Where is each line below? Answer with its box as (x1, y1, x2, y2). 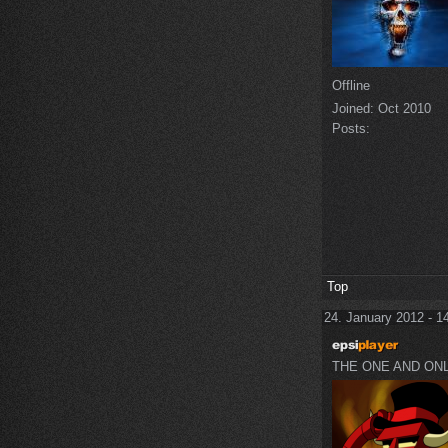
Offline (332, 77, 370, 93)
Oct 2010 (374, 100, 431, 116)
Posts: (332, 120, 370, 136)
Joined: (332, 100, 374, 116)
